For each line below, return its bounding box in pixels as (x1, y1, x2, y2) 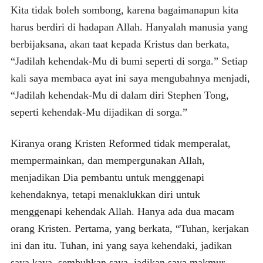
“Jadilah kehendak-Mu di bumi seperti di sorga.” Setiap (10, 55, 248, 67)
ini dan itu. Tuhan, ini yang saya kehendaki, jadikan (10, 239, 232, 251)
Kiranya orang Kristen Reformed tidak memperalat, (10, 137, 231, 149)
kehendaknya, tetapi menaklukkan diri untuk (10, 188, 200, 200)
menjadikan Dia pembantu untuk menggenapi (10, 171, 204, 183)
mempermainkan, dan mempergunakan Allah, (10, 154, 205, 166)
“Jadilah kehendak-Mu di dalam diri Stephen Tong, (10, 89, 229, 101)
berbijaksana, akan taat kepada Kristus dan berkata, (10, 38, 230, 50)
